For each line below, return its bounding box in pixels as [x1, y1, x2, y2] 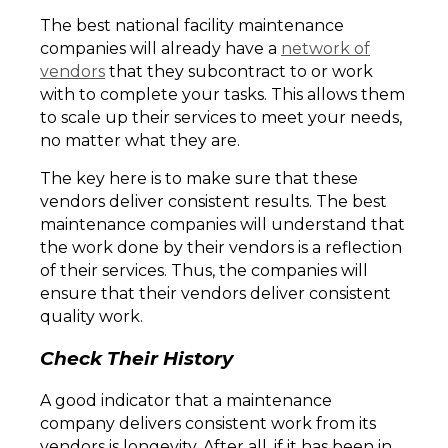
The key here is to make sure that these [40, 169, 358, 189]
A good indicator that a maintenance [40, 390, 332, 410]
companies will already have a [40, 39, 281, 59]
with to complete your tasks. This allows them [40, 85, 405, 105]
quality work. [40, 307, 147, 327]
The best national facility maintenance [40, 16, 344, 36]
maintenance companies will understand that [40, 215, 405, 235]
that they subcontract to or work [105, 62, 373, 82]
